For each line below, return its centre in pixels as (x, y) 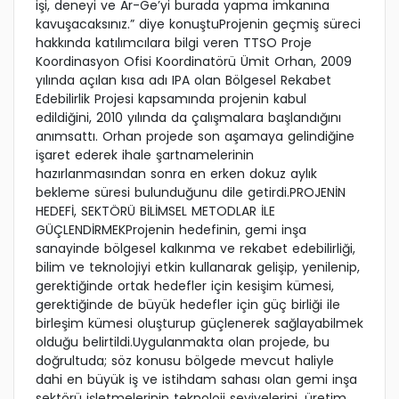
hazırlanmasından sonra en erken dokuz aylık (176, 174)
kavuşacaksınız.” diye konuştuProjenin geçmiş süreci (198, 24)
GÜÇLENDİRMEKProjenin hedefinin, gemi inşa (171, 230)
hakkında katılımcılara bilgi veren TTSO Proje (174, 43)
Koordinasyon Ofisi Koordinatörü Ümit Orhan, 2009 (194, 62)
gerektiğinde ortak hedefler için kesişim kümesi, (185, 286)
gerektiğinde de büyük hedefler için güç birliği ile (188, 305)
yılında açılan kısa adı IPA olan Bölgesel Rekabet (183, 81)
